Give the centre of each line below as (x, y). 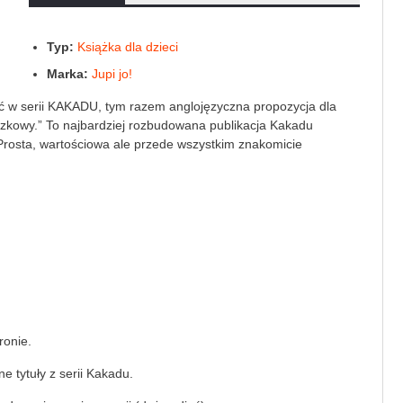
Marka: (68, 74)
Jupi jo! (112, 74)
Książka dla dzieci (128, 47)
